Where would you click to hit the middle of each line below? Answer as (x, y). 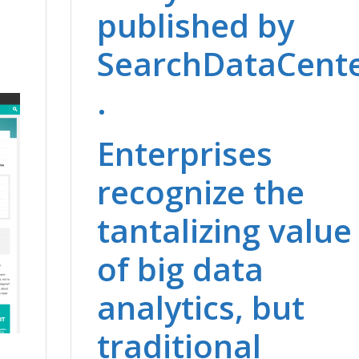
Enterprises (184, 153)
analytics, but (200, 307)
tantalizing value (224, 230)
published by (195, 25)
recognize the (200, 192)
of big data (180, 268)
